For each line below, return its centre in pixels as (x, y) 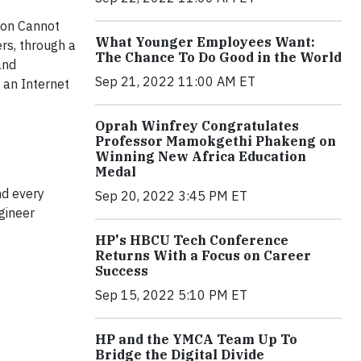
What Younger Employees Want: (205, 42)
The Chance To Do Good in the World (218, 57)
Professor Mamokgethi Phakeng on (216, 141)
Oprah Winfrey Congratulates (197, 126)
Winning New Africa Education (201, 156)
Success (122, 271)
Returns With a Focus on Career (203, 255)
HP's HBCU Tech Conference (192, 240)
